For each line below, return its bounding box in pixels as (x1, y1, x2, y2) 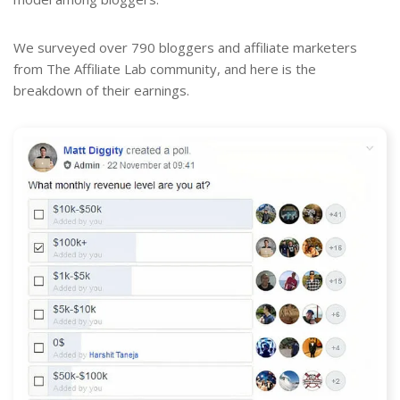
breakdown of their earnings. (13, 80, 189, 99)
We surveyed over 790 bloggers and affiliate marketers (13, 37, 357, 56)
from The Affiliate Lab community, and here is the (13, 59, 316, 78)
